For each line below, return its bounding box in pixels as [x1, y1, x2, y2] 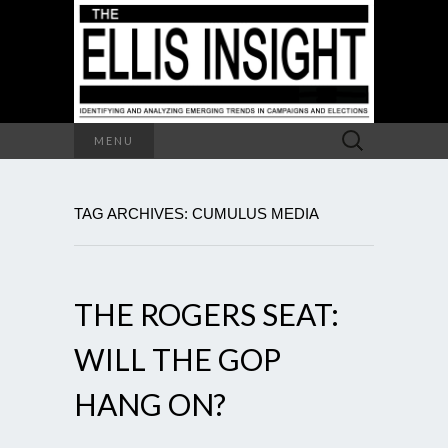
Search [331, 124, 376, 141]
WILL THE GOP [74, 340, 281, 377]
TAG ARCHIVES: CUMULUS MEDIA [74, 204, 319, 222]
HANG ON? [74, 385, 226, 422]
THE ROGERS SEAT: [74, 295, 339, 332]
